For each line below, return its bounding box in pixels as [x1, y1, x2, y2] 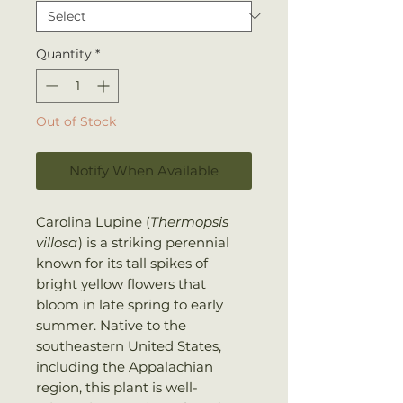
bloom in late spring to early [36, 295, 223, 313]
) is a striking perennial [78, 233, 229, 251]
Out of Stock [36, 112, 116, 130]
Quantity [36, 45, 92, 62]
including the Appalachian [36, 357, 213, 375]
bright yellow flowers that [36, 274, 206, 292]
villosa [36, 233, 77, 251]
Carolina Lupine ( [36, 212, 150, 230]
